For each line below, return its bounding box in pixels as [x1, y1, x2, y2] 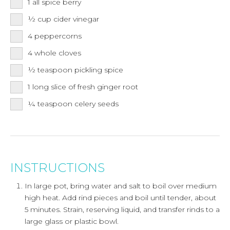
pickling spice [74, 65, 123, 74]
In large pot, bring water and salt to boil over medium [25, 181, 217, 190]
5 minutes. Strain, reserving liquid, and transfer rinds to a [25, 204, 220, 214]
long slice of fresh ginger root [32, 82, 138, 91]
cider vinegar [53, 14, 99, 24]
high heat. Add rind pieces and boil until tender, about [25, 193, 216, 202]
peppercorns [34, 31, 82, 41]
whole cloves [34, 48, 81, 57]
